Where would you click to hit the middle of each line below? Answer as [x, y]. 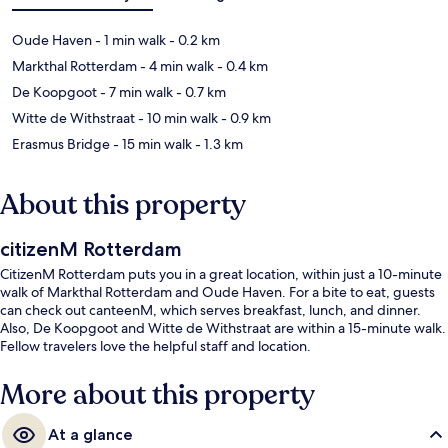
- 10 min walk [176, 117]
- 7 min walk [135, 91]
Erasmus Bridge [61, 143]
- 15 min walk [151, 143]
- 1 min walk [129, 39]
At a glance [90, 434]
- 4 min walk [175, 65]
